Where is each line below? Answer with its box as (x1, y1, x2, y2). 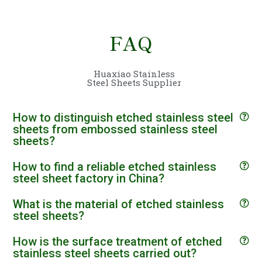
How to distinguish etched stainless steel (13, 110, 233, 125)
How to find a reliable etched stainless (13, 159, 216, 174)
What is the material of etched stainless (13, 196, 224, 211)
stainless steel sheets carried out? (13, 246, 196, 260)
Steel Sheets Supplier (87, 76, 182, 88)
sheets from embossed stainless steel (13, 122, 218, 136)
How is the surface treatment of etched (13, 234, 222, 249)
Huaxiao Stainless (94, 67, 175, 80)
